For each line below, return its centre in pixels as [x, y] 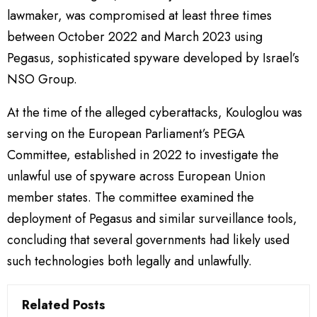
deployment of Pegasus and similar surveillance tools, [152, 218]
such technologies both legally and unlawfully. [129, 261]
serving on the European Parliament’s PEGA [126, 133]
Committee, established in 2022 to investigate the [143, 155]
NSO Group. [42, 79]
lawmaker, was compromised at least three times [139, 15]
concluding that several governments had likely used [148, 240]
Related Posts [64, 305]
